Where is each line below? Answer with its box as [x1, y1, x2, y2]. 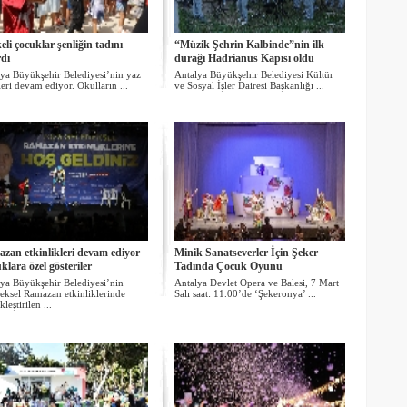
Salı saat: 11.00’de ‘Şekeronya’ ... [174, 288, 316, 299]
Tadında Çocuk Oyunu [174, 260, 283, 273]
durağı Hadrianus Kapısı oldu [174, 52, 314, 65]
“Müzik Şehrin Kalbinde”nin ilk [174, 38, 324, 51]
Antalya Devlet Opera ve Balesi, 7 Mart [174, 277, 339, 288]
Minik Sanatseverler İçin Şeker [174, 246, 318, 259]
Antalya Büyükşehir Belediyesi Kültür [174, 69, 333, 80]
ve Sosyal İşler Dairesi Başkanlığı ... [174, 80, 324, 91]
